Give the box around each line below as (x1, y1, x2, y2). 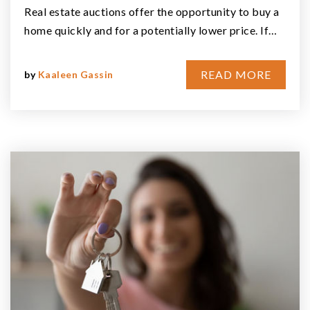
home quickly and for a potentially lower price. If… (24, 23, 277, 37)
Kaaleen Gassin (37, 68, 113, 80)
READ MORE (201, 67, 271, 81)
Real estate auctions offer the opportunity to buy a (24, 4, 280, 18)
